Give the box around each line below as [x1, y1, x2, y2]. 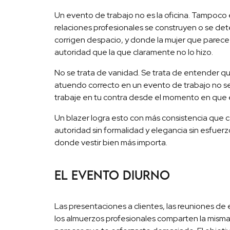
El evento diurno [54, 167, 170, 182]
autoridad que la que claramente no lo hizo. [54, 47, 214, 58]
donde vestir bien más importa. [54, 137, 168, 148]
